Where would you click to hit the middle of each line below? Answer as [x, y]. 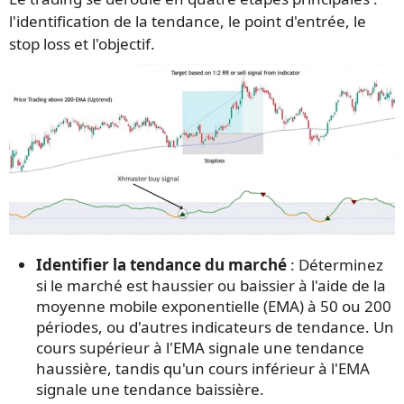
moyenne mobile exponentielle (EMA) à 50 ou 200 [214, 307]
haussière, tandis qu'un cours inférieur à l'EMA [203, 369]
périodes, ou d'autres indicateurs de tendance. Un [215, 327]
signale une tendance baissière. [150, 390]
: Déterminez [335, 265]
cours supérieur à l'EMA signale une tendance [200, 348]
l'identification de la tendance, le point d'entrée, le [188, 21]
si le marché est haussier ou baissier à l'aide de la [211, 286]
